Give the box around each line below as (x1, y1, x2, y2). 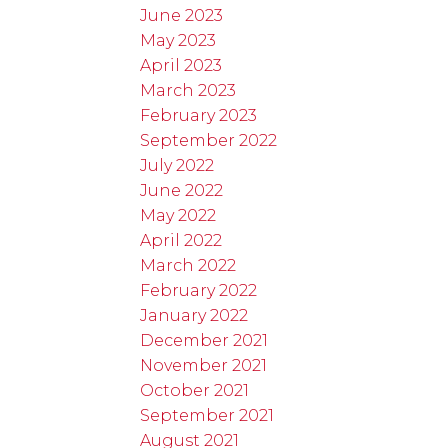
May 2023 (140, 30, 217, 50)
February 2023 (140, 105, 258, 125)
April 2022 (140, 230, 223, 250)
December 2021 (140, 330, 269, 350)
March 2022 (140, 255, 237, 275)
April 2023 (140, 55, 223, 75)
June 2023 (140, 5, 224, 25)
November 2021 (140, 355, 268, 375)
